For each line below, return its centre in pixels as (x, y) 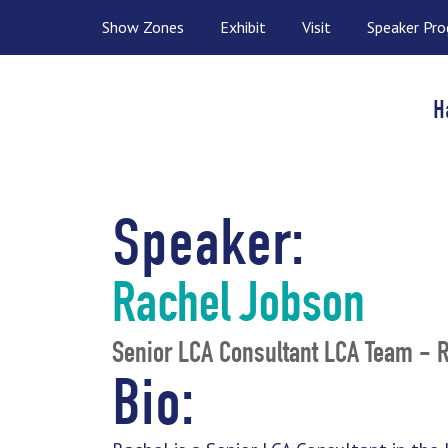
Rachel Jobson (238, 308)
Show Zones (143, 27)
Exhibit (243, 27)
